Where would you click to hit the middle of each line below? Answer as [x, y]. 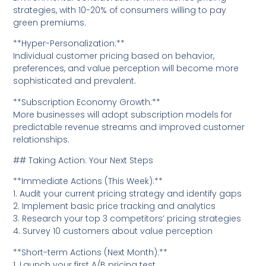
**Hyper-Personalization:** [69, 44]
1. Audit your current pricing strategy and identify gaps [128, 194]
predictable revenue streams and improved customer [129, 127]
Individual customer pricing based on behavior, [114, 56]
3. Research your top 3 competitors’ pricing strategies [127, 219]
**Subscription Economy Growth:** [87, 102]
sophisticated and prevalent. [75, 81]
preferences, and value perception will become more [126, 69]
